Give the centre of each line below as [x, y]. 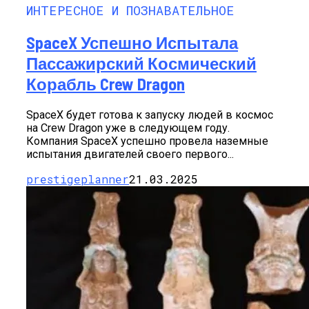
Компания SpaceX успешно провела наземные [147, 141]
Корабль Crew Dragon [106, 84]
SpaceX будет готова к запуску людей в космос [150, 115]
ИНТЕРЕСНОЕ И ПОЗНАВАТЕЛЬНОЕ [130, 10]
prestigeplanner [78, 179]
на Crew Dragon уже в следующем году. [128, 128]
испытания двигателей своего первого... [130, 154]
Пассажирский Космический [141, 63]
